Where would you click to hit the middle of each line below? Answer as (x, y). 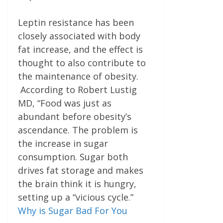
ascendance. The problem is (78, 130)
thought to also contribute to (82, 62)
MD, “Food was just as (65, 103)
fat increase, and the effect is (80, 49)
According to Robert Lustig (77, 89)
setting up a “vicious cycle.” (76, 197)
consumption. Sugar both (73, 157)
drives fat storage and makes (81, 170)
